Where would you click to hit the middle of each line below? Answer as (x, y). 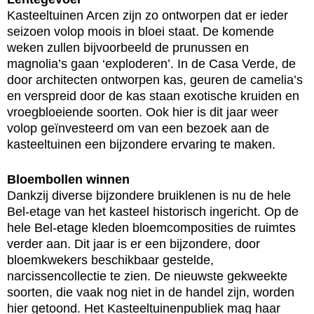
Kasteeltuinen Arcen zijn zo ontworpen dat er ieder (148, 16)
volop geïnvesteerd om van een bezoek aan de (138, 129)
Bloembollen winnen (68, 180)
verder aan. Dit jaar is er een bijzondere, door (134, 244)
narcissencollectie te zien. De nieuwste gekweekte (147, 277)
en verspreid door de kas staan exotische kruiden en (153, 96)
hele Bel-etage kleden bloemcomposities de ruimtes (151, 228)
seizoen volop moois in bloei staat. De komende (141, 32)
